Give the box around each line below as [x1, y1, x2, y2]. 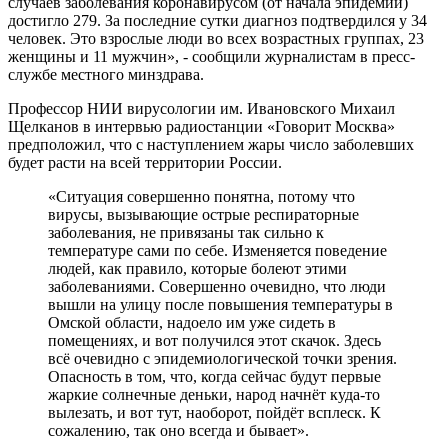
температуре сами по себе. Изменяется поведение [48, 241, 387, 259]
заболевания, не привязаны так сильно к [48, 223, 324, 241]
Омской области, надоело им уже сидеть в [48, 313, 336, 331]
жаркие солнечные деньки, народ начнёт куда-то [48, 385, 380, 403]
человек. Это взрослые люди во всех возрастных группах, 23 [8, 29, 424, 47]
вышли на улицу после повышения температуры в [48, 295, 393, 313]
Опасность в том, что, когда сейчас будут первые [48, 367, 381, 385]
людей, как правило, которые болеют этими [48, 259, 347, 277]
